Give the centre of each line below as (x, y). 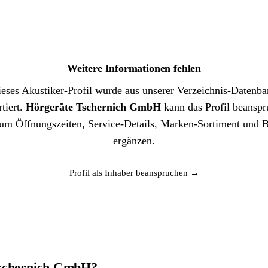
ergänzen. (134, 141)
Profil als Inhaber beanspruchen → (134, 173)
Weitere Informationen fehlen (134, 68)
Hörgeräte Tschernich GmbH (93, 107)
